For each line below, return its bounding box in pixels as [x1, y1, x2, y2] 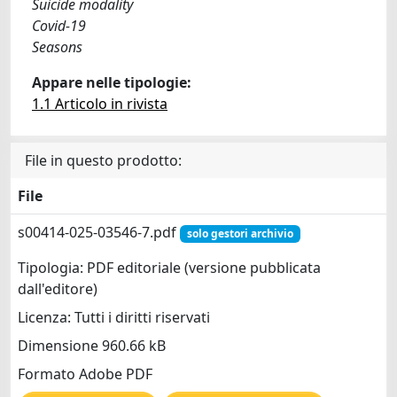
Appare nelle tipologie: [32, 72, 191, 92]
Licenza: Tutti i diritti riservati [18, 307, 210, 328]
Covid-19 [32, 15, 86, 35]
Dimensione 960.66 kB [18, 336, 166, 356]
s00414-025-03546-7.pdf [18, 222, 180, 242]
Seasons [32, 36, 82, 57]
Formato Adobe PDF [18, 364, 152, 385]
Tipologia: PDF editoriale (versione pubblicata [18, 258, 321, 278]
